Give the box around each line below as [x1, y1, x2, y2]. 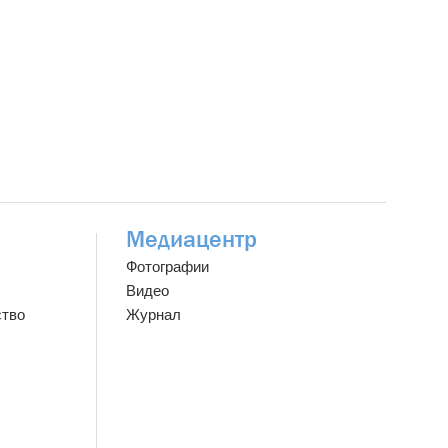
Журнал [126, 306, 181, 324]
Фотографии [126, 258, 209, 276]
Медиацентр [126, 224, 257, 255]
